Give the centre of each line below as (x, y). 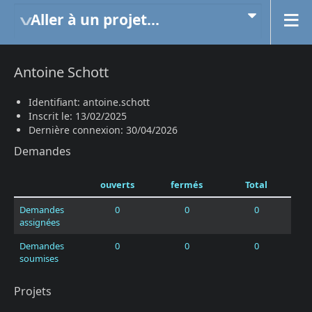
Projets (33, 291)
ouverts (117, 185)
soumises (39, 258)
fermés (187, 185)
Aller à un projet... (95, 19)
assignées (40, 222)
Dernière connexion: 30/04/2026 (103, 130)
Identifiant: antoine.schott (89, 102)
